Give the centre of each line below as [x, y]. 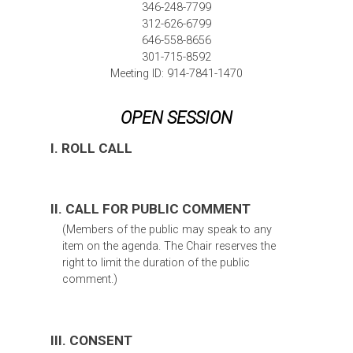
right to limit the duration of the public [156, 262]
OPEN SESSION [176, 117]
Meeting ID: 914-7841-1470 [176, 73]
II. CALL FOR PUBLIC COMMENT [150, 208]
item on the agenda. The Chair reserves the [169, 246]
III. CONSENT [91, 340]
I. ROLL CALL [91, 148]
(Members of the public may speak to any [167, 229]
